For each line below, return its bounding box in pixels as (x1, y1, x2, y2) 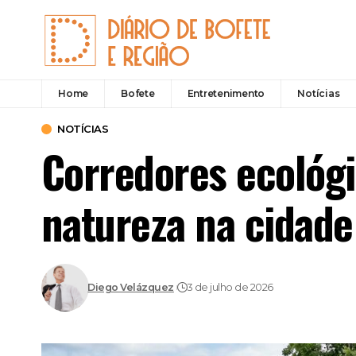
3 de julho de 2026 (187, 281, 273, 294)
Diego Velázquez (87, 281, 174, 294)
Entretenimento (187, 87, 265, 99)
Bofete (121, 87, 155, 99)
